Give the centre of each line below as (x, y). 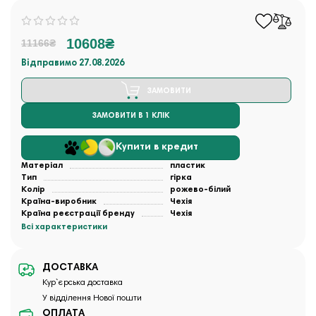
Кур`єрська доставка (83, 282)
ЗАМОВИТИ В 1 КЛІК (130, 116)
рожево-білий (200, 189)
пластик (187, 165)
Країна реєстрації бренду (78, 213)
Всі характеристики (64, 227)
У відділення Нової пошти (92, 298)
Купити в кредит (157, 147)
